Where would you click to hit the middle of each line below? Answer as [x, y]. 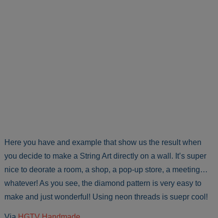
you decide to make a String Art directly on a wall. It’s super [106, 156]
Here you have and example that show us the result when [103, 143]
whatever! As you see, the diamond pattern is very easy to [103, 183]
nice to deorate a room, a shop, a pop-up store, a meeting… [106, 170]
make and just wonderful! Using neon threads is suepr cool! [106, 197]
